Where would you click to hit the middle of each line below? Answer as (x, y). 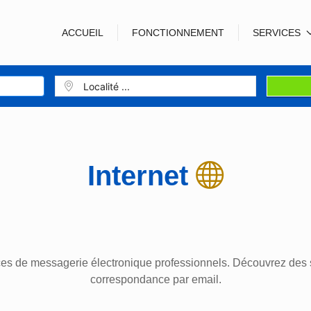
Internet (142, 176)
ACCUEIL (83, 32)
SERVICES (278, 32)
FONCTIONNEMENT (178, 32)
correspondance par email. (155, 279)
